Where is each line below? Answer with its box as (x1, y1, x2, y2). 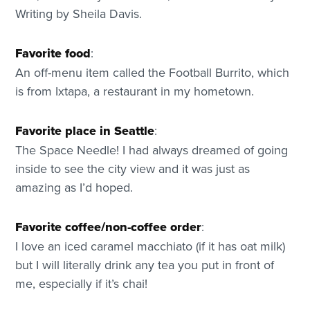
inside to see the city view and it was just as (15, 159, 250, 177)
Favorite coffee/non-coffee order (15, 217, 202, 236)
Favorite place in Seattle (15, 121, 155, 140)
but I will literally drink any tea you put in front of (15, 255, 275, 273)
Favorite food (15, 44, 91, 62)
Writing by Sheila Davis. (15, 4, 146, 22)
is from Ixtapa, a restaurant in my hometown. (15, 82, 258, 100)
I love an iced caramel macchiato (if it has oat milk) (15, 237, 286, 255)
